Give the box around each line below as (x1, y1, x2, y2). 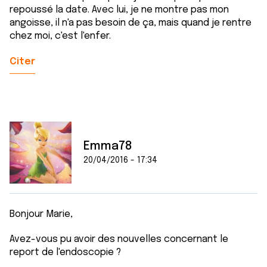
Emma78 (83, 140, 132, 153)
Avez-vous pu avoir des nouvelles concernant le (10, 234, 228, 244)
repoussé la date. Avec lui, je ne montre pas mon (10, 5, 229, 15)
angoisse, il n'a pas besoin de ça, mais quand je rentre (10, 18, 252, 28)
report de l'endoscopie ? (10, 247, 121, 257)
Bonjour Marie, (10, 209, 73, 219)
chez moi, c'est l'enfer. (10, 31, 111, 41)
